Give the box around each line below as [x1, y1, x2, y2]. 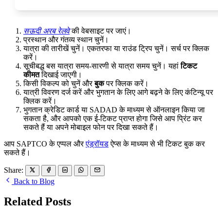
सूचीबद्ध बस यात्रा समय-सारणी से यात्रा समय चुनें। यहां [23, 62, 181, 71]
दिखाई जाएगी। [39, 71, 82, 79]
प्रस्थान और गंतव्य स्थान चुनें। [23, 36, 109, 44]
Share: [4, 166, 23, 175]
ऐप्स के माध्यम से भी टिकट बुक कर [109, 140, 205, 148]
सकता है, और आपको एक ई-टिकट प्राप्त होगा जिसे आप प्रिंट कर [23, 114, 202, 123]
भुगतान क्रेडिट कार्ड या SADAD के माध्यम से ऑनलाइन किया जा [23, 106, 205, 114]
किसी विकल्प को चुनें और [23, 79, 94, 88]
